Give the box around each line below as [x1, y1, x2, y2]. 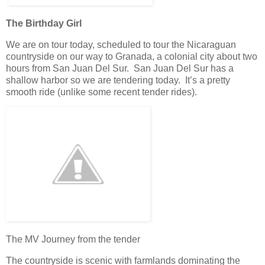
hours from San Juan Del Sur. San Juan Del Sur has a [6, 63, 234, 73]
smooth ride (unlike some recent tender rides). [6, 86, 197, 97]
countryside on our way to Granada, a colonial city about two [6, 51, 257, 62]
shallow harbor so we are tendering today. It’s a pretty [6, 75, 230, 85]
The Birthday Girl [6, 18, 82, 28]
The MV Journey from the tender [6, 234, 140, 245]
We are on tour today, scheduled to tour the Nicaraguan [6, 39, 236, 50]
